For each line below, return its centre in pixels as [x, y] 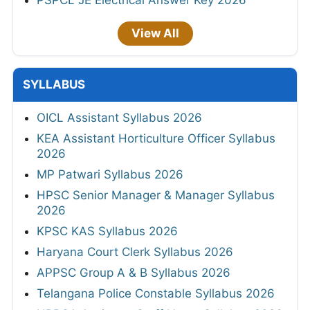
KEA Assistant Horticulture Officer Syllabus [156, 139]
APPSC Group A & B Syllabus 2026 [134, 273]
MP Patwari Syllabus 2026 [110, 175]
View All [155, 34]
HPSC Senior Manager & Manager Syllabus [156, 195]
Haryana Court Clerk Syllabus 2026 [135, 252]
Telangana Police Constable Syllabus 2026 [156, 294]
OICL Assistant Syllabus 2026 [119, 118]
